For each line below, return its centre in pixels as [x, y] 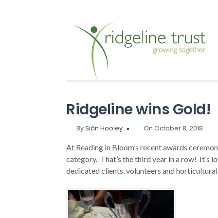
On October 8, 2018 [173, 128]
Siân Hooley [104, 128]
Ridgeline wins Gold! [139, 110]
